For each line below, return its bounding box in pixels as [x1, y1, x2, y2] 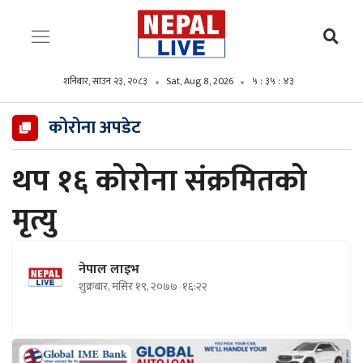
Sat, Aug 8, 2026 [165, 73, 233, 89]
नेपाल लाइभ [79, 258, 139, 280]
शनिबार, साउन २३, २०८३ [62, 73, 147, 89]
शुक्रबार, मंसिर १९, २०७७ [79, 277, 180, 296]
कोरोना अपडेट [49, 113, 141, 143]
